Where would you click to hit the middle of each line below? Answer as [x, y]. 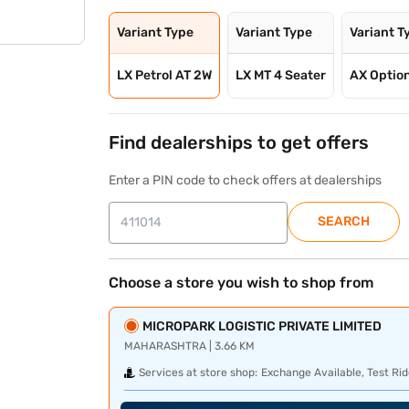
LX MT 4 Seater [281, 75]
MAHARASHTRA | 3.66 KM [190, 346]
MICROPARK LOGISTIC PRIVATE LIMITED [262, 326]
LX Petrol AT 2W [165, 75]
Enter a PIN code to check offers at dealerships [246, 180]
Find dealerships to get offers [239, 142]
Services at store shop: [199, 372]
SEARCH [344, 221]
